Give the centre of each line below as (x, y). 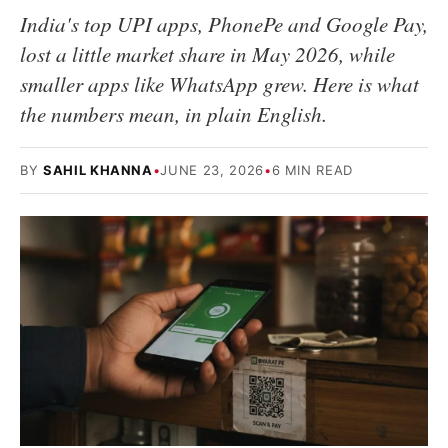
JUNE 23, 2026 (212, 170)
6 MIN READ (312, 170)
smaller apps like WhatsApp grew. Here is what (219, 84)
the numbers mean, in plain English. (173, 114)
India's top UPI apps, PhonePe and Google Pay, (224, 24)
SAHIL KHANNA (97, 170)
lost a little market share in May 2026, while (207, 54)
